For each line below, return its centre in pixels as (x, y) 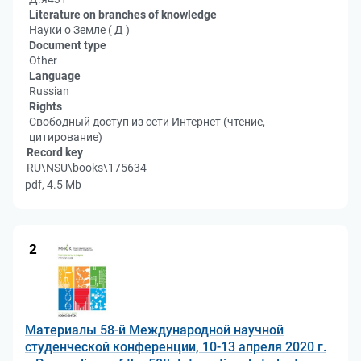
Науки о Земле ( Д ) (79, 30)
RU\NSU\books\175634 (87, 168)
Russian (49, 91)
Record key (55, 152)
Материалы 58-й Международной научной (154, 330)
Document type (68, 45)
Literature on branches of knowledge (123, 15)
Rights (46, 106)
